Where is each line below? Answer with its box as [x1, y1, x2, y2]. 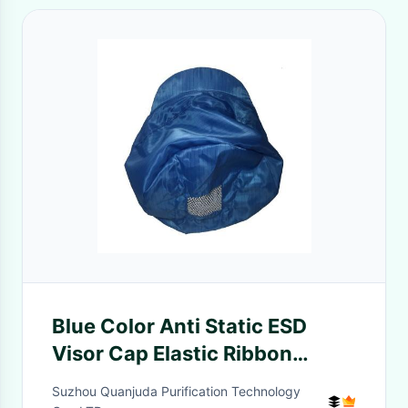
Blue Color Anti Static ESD [52, 314, 307, 338]
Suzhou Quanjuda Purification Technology [52, 383, 301, 399]
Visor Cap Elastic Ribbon [52, 342, 292, 365]
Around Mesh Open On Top [52, 369, 315, 393]
